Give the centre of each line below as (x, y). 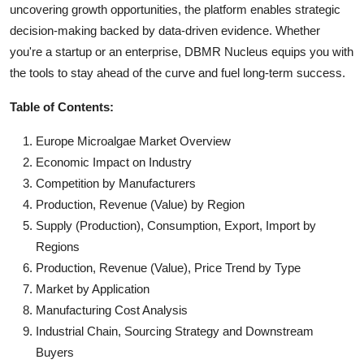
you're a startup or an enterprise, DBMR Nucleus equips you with (182, 52)
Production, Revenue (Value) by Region (140, 204)
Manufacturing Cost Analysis (112, 310)
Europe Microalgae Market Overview (133, 141)
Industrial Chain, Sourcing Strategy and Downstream (175, 331)
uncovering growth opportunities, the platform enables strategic (175, 9)
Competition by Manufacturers (116, 183)
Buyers (55, 352)
